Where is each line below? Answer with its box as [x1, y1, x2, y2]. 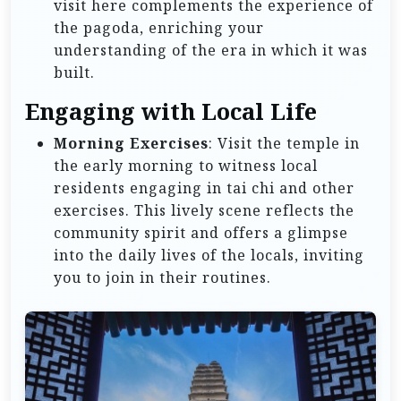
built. [54, 63, 95, 83]
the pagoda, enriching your [54, 18, 264, 38]
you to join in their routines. [54, 268, 271, 288]
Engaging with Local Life [25, 97, 317, 127]
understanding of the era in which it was [54, 40, 368, 61]
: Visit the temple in [209, 133, 360, 154]
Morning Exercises [54, 133, 209, 154]
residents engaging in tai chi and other [54, 178, 354, 199]
